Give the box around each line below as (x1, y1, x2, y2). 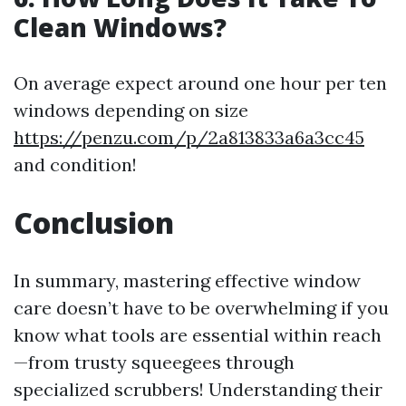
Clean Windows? (14, 10, 227, 44)
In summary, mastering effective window (14, 269, 361, 292)
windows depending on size (14, 99, 248, 121)
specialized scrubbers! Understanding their (14, 378, 382, 401)
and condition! (14, 153, 137, 176)
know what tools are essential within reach (14, 324, 382, 346)
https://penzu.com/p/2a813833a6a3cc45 (14, 126, 364, 149)
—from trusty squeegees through (14, 351, 295, 373)
